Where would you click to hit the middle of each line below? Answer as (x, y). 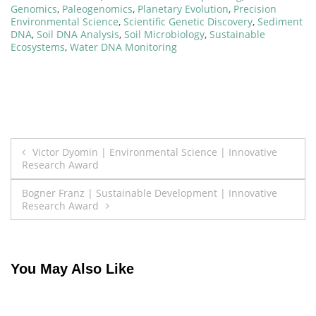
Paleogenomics (97, 8)
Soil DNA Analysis (78, 34)
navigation (62, 180)
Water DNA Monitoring (123, 47)
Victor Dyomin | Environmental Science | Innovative (155, 152)
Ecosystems (38, 47)
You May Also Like (72, 269)
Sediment (280, 21)
